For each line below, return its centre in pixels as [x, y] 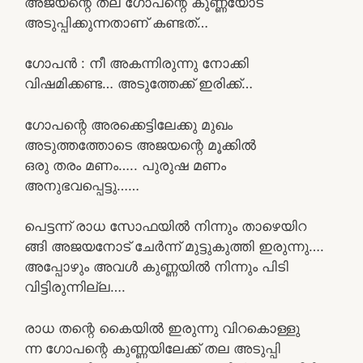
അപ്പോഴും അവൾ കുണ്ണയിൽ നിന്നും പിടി [156, 267]
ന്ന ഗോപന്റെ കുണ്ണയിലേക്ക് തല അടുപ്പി [152, 348]
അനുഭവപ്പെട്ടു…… [82, 185]
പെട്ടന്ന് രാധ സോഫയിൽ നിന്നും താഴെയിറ [165, 226]
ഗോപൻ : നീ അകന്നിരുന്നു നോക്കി [137, 63]
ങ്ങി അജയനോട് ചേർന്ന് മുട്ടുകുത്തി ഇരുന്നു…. [174, 246]
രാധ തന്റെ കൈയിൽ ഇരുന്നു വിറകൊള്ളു [162, 328]
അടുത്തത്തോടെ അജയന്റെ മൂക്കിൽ [140, 145]
